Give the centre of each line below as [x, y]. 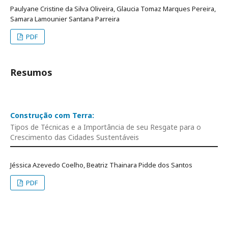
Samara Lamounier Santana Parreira [65, 19]
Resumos [31, 72]
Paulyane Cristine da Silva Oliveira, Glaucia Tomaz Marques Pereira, [113, 8]
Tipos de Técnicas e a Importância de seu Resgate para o [106, 127]
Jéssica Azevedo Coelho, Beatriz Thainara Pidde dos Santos [101, 165]
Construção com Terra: [52, 115]
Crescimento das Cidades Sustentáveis [75, 137]
